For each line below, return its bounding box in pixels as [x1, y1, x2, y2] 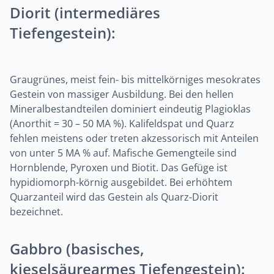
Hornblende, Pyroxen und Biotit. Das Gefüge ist [10, 161, 228, 174]
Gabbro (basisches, [10, 239, 144, 259]
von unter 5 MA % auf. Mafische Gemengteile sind [10, 146, 237, 160]
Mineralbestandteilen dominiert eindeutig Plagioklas [10, 102, 251, 116]
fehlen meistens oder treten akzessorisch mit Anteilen [10, 131, 259, 145]
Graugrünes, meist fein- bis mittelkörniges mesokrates [10, 73, 261, 86]
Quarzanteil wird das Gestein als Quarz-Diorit [10, 190, 218, 204]
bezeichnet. [10, 205, 63, 218]
